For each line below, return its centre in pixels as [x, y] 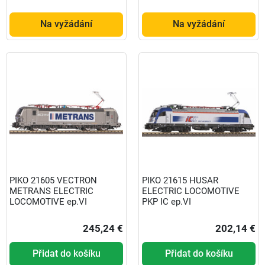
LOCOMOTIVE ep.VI [48, 202]
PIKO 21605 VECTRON [53, 181]
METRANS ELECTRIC [51, 191]
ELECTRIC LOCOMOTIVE [191, 191]
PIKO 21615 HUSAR [180, 181]
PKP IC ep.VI [167, 202]
